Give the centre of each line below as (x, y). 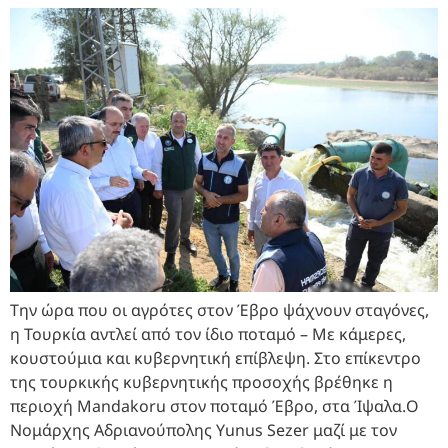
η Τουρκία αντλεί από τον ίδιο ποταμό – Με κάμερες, (208, 334)
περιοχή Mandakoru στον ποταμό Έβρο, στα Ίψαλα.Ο (214, 406)
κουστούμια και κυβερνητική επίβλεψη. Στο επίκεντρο (215, 358)
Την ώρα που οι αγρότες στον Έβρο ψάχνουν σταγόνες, (219, 310)
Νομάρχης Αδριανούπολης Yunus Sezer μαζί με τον (203, 430)
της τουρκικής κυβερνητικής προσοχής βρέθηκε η (201, 382)
